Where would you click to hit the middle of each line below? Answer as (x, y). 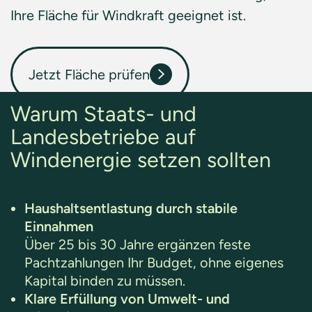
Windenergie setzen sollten (141, 160)
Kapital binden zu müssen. (107, 281)
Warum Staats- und (103, 114)
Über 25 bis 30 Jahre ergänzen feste (138, 244)
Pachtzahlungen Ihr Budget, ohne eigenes (154, 263)
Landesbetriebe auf (103, 137)
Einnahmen (61, 226)
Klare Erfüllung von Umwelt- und (127, 299)
